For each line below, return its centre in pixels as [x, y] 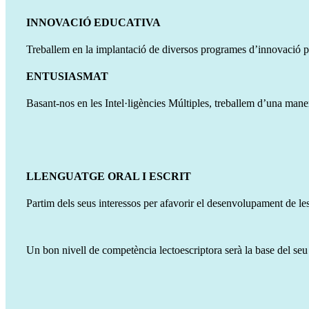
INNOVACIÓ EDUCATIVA [93, 22]
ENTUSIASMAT [67, 77]
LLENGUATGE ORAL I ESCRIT [109, 176]
